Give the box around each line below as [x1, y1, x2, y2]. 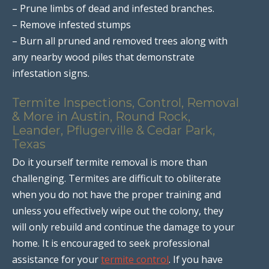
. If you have [169, 252, 223, 266]
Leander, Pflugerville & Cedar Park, [12, 122, 215, 138]
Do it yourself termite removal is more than [12, 155, 207, 169]
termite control [101, 252, 169, 266]
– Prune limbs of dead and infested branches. [12, 1, 214, 15]
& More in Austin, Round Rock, [12, 109, 190, 124]
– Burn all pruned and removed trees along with [12, 34, 228, 47]
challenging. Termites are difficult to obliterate [12, 171, 221, 185]
